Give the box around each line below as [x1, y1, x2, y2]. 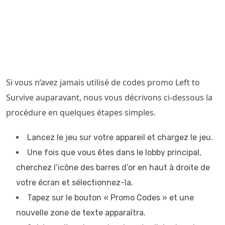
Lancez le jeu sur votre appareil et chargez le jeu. [27, 133, 213, 142]
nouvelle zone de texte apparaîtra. [16, 208, 146, 217]
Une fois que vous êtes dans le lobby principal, [27, 148, 201, 157]
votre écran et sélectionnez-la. [16, 178, 133, 187]
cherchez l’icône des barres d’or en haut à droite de [16, 163, 210, 172]
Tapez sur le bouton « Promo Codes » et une [27, 193, 194, 202]
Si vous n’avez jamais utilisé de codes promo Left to [6, 77, 200, 88]
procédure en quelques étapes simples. [6, 107, 156, 118]
